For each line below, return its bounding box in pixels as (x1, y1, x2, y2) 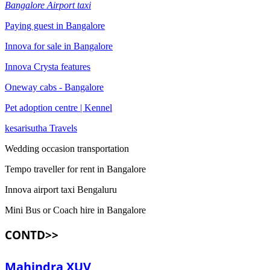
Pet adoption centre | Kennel (5, 102, 112, 113)
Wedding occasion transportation (5, 143, 129, 154)
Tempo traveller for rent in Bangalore (5, 164, 146, 175)
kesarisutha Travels (5, 123, 77, 134)
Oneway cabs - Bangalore (5, 82, 104, 93)
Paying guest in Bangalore (5, 20, 105, 31)
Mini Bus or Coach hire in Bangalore (5, 205, 146, 216)
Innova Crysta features (5, 61, 90, 72)
